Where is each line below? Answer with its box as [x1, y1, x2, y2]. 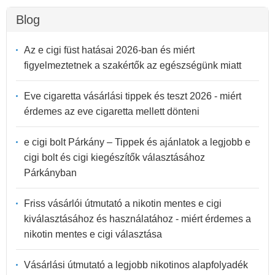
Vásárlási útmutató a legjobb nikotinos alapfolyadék [24, 259, 248, 270]
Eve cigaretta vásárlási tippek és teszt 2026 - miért [24, 90, 241, 101]
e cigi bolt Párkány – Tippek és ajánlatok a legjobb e [24, 136, 250, 147]
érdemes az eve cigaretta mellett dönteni [24, 106, 199, 117]
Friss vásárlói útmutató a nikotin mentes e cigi [24, 198, 222, 209]
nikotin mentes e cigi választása [24, 228, 162, 239]
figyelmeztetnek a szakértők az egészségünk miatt [24, 60, 241, 71]
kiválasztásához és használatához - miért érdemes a [24, 213, 251, 224]
